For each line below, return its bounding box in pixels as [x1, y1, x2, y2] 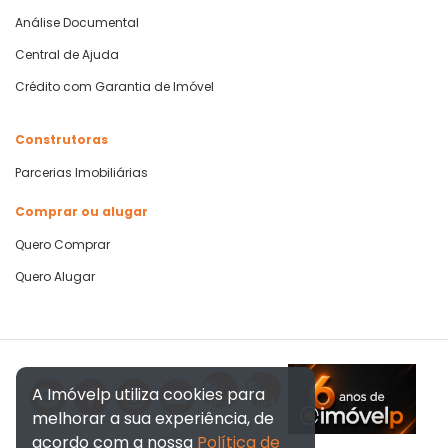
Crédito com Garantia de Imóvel [15, 77, 214, 95]
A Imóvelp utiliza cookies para [32, 383, 265, 406]
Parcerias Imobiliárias [15, 163, 148, 181]
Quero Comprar [15, 235, 110, 253]
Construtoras [15, 130, 108, 148]
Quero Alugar [15, 267, 95, 285]
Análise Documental [15, 13, 139, 31]
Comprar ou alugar [15, 202, 148, 220]
